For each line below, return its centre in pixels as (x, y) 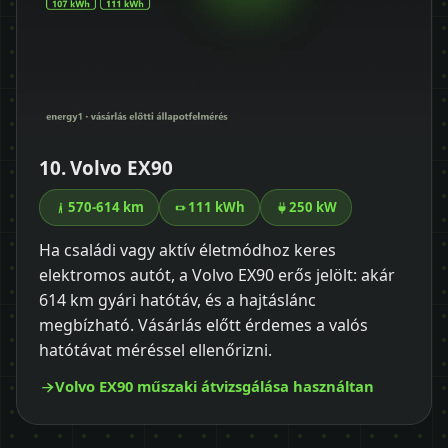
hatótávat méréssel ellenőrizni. (155, 350)
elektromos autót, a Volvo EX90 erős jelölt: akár (217, 275)
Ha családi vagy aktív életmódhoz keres (187, 250)
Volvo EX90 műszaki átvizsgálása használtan (214, 386)
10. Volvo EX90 (106, 168)
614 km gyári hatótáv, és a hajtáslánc (177, 300)
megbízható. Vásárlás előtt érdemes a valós (203, 325)
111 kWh (216, 207)
